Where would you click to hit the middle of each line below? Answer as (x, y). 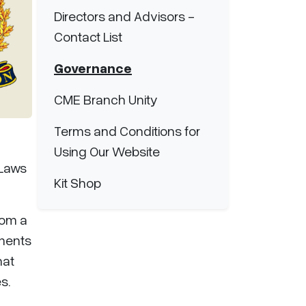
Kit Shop (78, 182)
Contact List (88, 36)
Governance (93, 68)
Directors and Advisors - (124, 16)
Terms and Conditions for (127, 130)
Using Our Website (107, 151)
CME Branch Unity (106, 99)
